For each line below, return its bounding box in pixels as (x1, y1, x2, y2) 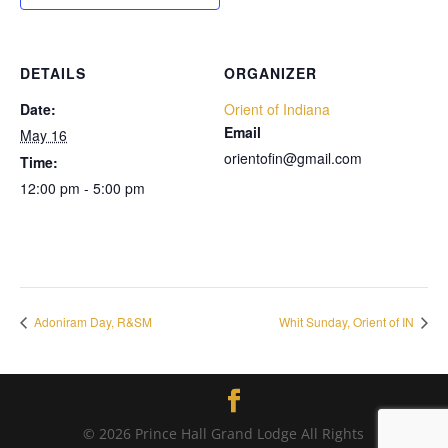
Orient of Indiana (224, 99, 330, 120)
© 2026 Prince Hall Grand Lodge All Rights (83, 423, 365, 443)
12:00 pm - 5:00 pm (20, 178, 145, 199)
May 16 (20, 125, 67, 146)
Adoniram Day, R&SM (31, 312, 152, 330)
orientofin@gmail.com (224, 148, 362, 169)
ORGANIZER (224, 63, 317, 84)
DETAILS (20, 63, 86, 84)
